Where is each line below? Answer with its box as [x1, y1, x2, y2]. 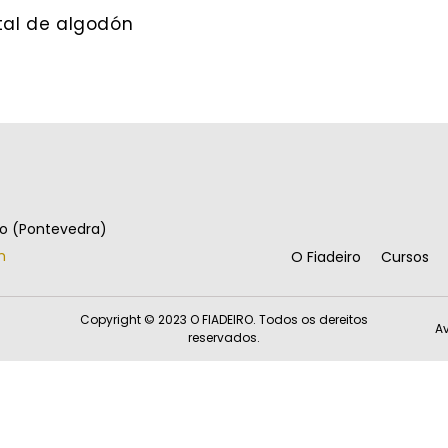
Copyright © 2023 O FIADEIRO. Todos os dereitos [80, 310, 368, 328]
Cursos [381, 246, 429, 267]
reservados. [188, 328, 260, 346]
